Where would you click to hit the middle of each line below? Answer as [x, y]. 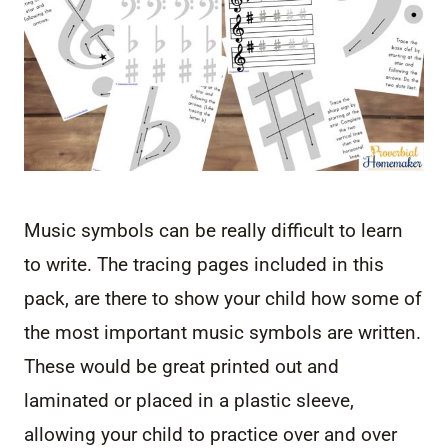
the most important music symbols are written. [222, 332]
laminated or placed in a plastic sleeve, [189, 400]
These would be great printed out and [181, 366]
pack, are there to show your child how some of [223, 298]
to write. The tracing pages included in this [204, 264]
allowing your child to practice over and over [210, 434]
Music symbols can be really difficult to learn [213, 230]
